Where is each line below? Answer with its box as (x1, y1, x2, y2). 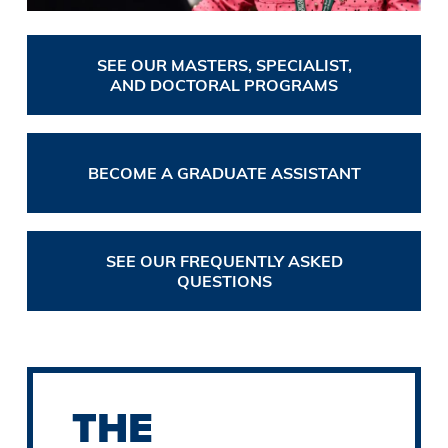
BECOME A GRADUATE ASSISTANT (87, 163, 361, 184)
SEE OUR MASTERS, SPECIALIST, (96, 55, 352, 76)
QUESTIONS (176, 271, 272, 292)
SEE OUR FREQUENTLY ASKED (105, 251, 343, 272)
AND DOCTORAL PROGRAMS (110, 75, 338, 96)
